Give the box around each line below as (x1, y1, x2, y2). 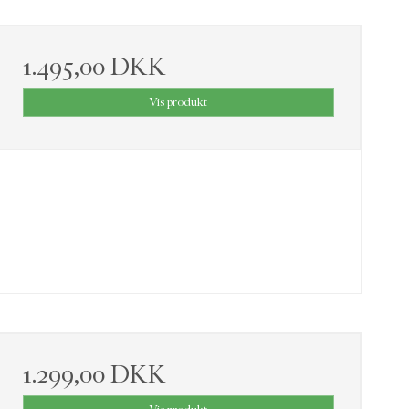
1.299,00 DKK (22, 360, 166, 390)
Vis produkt (149, 95, 208, 110)
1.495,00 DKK (22, 52, 166, 82)
